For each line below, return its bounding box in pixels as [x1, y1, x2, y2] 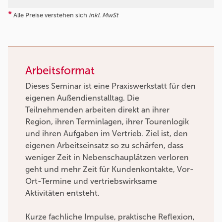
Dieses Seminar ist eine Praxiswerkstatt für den [25, 81, 196, 91]
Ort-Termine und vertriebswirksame [25, 176, 157, 186]
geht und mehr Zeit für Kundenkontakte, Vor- [25, 165, 194, 174]
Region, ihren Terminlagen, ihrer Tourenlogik [25, 117, 189, 127]
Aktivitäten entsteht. [25, 188, 100, 198]
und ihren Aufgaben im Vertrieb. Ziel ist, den [25, 129, 188, 139]
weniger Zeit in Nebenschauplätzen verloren [25, 153, 189, 163]
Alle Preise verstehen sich [12, 11, 89, 19]
